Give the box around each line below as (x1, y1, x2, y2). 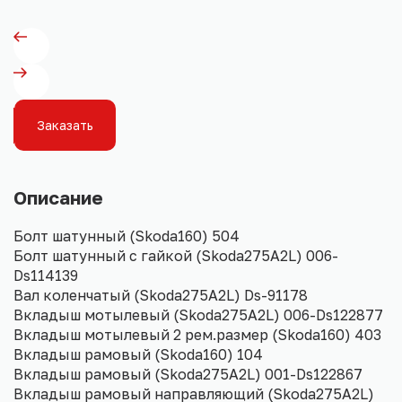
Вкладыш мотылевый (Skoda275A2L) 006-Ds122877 (13, 306, 383, 325)
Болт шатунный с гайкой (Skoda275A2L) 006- (13, 247, 338, 266)
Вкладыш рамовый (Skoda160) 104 (13, 345, 263, 364)
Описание (13, 187, 103, 209)
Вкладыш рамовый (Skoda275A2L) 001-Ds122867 (13, 365, 363, 384)
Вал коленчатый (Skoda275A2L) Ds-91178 (13, 286, 308, 305)
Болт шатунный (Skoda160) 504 (13, 227, 240, 246)
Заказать (37, 118, 93, 134)
